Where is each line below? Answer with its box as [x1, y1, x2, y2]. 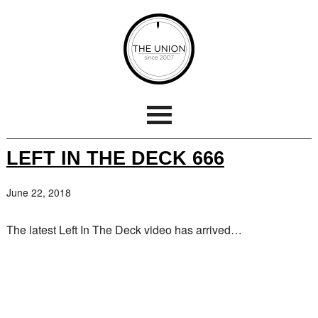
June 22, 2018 [6, 185, 71, 199]
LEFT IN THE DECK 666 [6, 147, 224, 169]
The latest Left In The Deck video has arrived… [6, 221, 242, 238]
